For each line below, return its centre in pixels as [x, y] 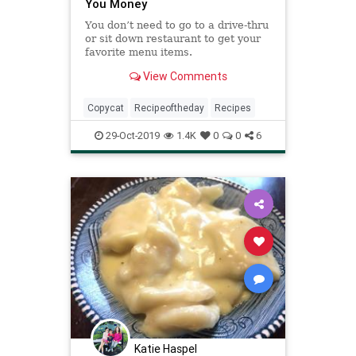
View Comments [184, 76]
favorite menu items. [138, 52]
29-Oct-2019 [132, 136]
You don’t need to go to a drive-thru [176, 25]
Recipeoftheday [169, 108]
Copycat [106, 108]
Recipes [233, 108]
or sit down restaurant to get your [172, 39]
